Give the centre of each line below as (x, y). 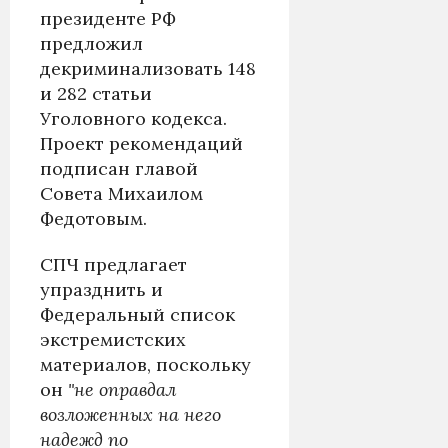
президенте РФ (108, 18)
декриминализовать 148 (148, 68)
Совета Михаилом (121, 193)
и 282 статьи (96, 93)
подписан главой (119, 168)
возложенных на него (130, 414)
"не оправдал (122, 389)
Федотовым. (93, 218)
